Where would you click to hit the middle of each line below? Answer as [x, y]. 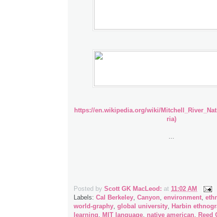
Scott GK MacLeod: [133, 189]
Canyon [148, 198]
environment [183, 198]
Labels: [85, 198]
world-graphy [93, 206]
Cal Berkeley [115, 198]
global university [142, 206]
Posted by [89, 189]
